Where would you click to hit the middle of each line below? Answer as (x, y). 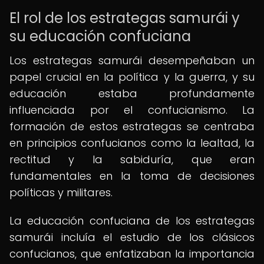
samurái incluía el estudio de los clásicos (132, 237)
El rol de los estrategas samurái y (125, 18)
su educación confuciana (100, 36)
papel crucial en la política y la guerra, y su (132, 77)
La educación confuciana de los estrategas (132, 221)
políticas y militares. (61, 192)
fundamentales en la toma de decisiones (132, 176)
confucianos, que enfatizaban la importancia (132, 254)
